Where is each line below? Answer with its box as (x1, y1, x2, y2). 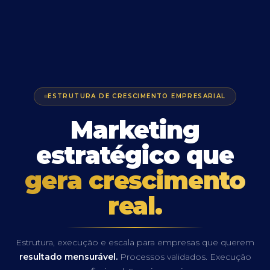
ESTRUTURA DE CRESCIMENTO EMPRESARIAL (48, 92, 226, 100)
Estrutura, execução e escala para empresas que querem (16, 236, 254, 248)
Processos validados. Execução (117, 251, 251, 262)
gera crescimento (24, 165, 246, 195)
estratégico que (36, 140, 234, 170)
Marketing (70, 115, 200, 145)
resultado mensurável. (19, 251, 118, 262)
